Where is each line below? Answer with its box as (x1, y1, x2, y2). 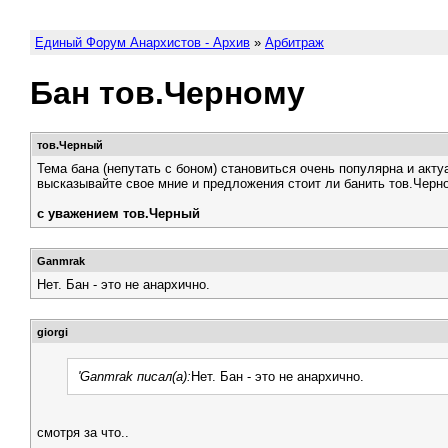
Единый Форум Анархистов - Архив (35, 35, 250, 50)
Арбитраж (265, 35, 324, 50)
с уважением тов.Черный (37, 206, 200, 221)
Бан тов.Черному (30, 75, 305, 111)
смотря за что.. (37, 425, 129, 440)
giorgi (37, 326, 68, 338)
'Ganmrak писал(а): (78, 369, 191, 384)
